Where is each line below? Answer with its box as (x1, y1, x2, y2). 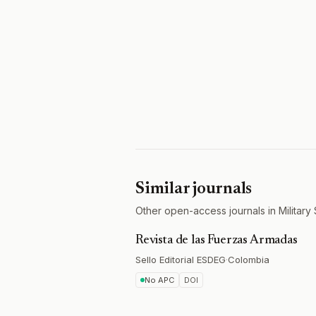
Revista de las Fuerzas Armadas (135, 234, 298, 247)
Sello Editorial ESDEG (135, 254, 226, 265)
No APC (145, 275, 174, 285)
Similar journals (135, 181, 253, 197)
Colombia (228, 254, 269, 265)
